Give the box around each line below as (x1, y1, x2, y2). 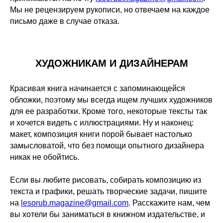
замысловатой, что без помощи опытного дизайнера (10, 141, 204, 150)
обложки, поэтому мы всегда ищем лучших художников (10, 96, 213, 104)
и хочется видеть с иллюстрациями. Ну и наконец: (10, 118, 194, 127)
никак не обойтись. (10, 153, 79, 161)
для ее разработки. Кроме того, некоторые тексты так (10, 107, 207, 115)
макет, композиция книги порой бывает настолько (10, 130, 192, 138)
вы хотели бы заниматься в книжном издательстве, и (10, 210, 205, 219)
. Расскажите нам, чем (128, 199, 210, 207)
